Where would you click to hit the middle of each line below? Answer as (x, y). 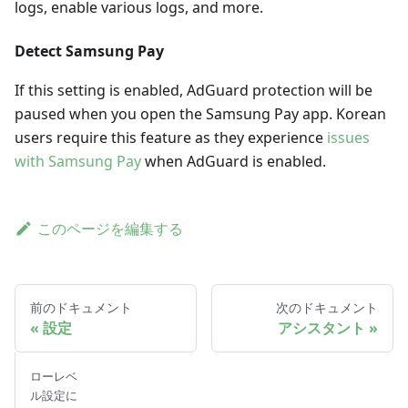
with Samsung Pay (78, 161)
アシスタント (321, 327)
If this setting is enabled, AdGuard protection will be (194, 90)
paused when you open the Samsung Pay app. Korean (200, 113)
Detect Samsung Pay (89, 51)
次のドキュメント (327, 307)
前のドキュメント (81, 307)
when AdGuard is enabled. (234, 161)
